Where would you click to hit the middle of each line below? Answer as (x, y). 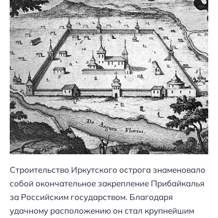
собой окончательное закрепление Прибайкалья (107, 183)
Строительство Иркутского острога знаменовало (108, 170)
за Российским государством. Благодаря (91, 197)
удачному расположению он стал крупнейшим (102, 211)
